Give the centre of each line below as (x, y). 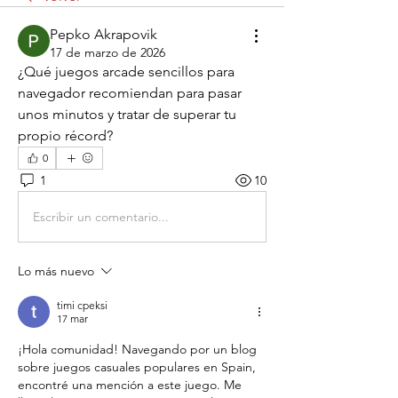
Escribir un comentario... (101, 216)
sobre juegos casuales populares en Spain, (137, 367)
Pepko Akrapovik (103, 34)
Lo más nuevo (56, 271)
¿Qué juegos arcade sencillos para (126, 72)
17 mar (72, 318)
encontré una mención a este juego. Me (130, 385)
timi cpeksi (82, 305)
